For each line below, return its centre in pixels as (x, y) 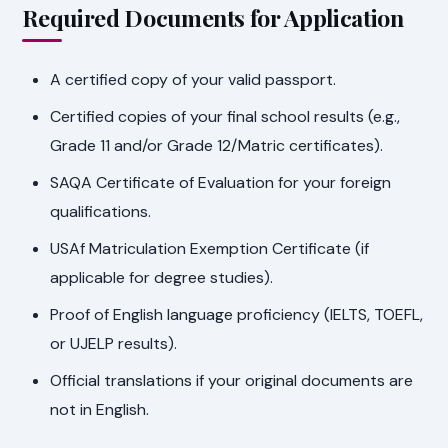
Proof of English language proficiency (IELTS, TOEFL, (237, 314)
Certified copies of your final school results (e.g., (225, 116)
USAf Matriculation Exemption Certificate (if (210, 248)
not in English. (100, 409)
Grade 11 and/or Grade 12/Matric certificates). (217, 145)
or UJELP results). (114, 343)
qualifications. (101, 211)
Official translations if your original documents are (232, 380)
